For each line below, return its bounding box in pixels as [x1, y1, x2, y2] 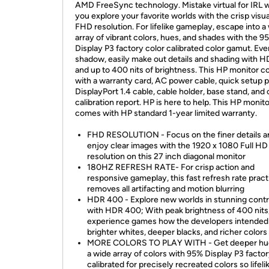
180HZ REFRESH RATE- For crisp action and [87, 162, 255, 172]
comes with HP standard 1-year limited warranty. [75, 108, 257, 118]
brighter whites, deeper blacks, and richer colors [87, 227, 267, 237]
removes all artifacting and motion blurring [87, 184, 244, 194]
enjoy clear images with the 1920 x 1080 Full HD [87, 141, 268, 151]
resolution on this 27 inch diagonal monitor [87, 151, 246, 162]
